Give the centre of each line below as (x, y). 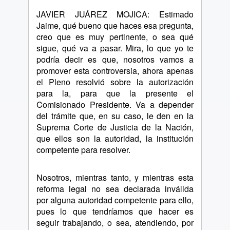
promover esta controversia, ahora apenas (115, 71)
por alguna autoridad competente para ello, (115, 200)
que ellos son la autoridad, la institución (115, 138)
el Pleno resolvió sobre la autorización (115, 82)
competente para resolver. (83, 150)
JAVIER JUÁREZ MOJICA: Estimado (115, 14)
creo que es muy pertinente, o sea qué (115, 37)
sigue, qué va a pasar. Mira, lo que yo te (115, 48)
